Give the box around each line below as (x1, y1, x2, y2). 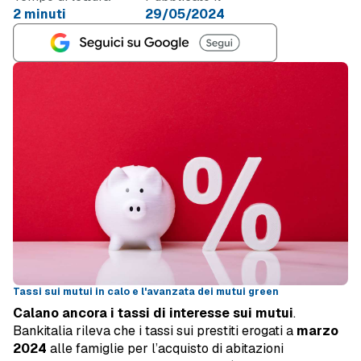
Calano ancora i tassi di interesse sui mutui (13, 305, 293, 322)
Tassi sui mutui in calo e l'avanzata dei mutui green (13, 285, 279, 299)
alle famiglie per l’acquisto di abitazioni (47, 340, 284, 358)
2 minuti (13, 6, 66, 23)
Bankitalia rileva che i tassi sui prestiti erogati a (13, 322, 297, 340)
